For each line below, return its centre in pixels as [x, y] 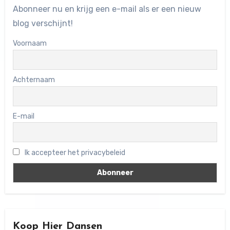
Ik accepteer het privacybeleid [74, 152]
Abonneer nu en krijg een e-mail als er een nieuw [107, 9]
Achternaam [34, 80]
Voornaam [30, 44]
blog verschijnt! [43, 24]
